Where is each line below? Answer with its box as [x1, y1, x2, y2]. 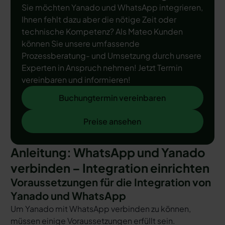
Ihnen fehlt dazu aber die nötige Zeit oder [21, 14, 176, 25]
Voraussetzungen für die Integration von [10, 175, 211, 189]
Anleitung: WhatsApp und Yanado [10, 144, 205, 160]
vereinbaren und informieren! [21, 74, 131, 85]
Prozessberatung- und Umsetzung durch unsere [21, 50, 201, 61]
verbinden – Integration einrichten [10, 160, 209, 175]
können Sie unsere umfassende [21, 38, 140, 49]
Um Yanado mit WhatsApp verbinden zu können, [10, 203, 191, 214]
